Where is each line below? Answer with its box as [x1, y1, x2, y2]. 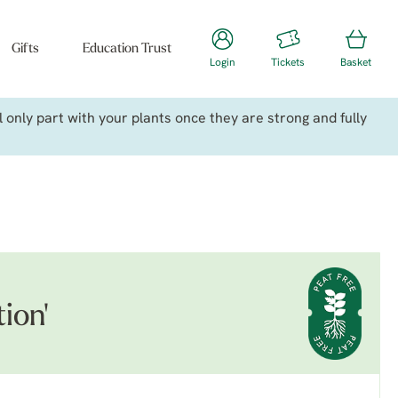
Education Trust [82, 43, 171, 56]
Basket [340, 58, 371, 68]
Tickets [271, 58, 305, 68]
